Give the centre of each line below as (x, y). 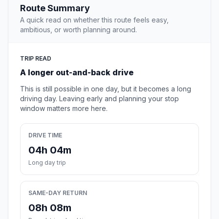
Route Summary (55, 8)
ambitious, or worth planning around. (78, 30)
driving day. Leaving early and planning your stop (99, 99)
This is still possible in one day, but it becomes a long (106, 89)
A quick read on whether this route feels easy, (94, 20)
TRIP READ (36, 59)
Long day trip (47, 163)
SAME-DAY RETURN (58, 193)
